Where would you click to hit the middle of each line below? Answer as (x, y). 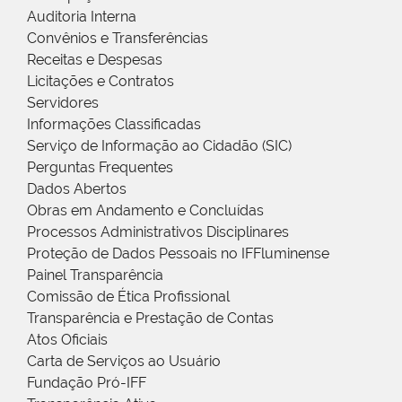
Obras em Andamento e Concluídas (145, 210)
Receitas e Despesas (95, 59)
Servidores (63, 102)
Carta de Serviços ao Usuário (124, 361)
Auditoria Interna (82, 16)
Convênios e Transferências (118, 38)
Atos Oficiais (67, 339)
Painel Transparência (95, 275)
